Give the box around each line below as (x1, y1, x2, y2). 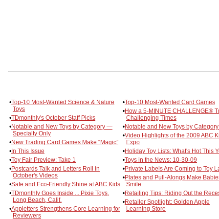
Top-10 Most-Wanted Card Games (125, 98, 215, 106)
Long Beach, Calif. (13, 196, 62, 203)
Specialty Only (13, 130, 51, 137)
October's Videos (13, 172, 58, 179)
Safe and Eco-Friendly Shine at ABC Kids (11, 180, 120, 188)
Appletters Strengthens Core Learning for (11, 205, 120, 212)
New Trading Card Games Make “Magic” (11, 138, 118, 146)
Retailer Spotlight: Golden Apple (125, 198, 210, 205)
